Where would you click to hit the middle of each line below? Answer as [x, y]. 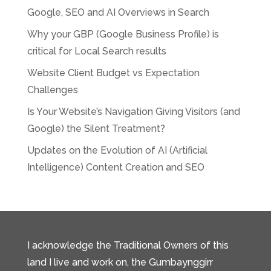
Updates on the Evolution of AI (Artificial [117, 150]
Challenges [52, 90]
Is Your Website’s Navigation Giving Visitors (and [133, 112]
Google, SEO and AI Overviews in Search [118, 12]
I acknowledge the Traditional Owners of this [128, 245]
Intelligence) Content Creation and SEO [116, 167]
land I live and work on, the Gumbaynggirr [120, 262]
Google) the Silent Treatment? [96, 129]
